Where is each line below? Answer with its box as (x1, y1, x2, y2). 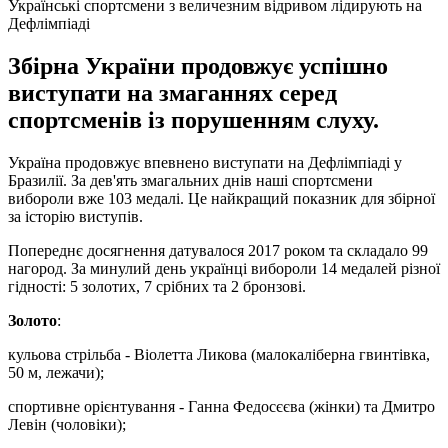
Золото (8, 311, 57, 329)
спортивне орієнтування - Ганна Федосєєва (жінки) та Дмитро (8, 397, 435, 415)
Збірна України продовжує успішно (8, 52, 388, 79)
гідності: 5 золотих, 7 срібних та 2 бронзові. (8, 277, 306, 295)
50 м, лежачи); (8, 363, 104, 381)
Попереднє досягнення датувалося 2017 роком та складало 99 (8, 241, 428, 259)
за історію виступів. (8, 207, 143, 225)
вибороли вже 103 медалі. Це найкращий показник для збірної (8, 189, 435, 207)
